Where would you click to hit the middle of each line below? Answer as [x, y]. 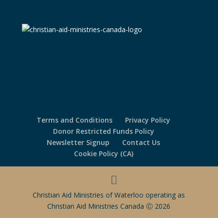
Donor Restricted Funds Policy [103, 131]
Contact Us [141, 143]
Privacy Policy [148, 120]
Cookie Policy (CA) [103, 154]
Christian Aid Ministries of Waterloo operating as [109, 195]
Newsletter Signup [78, 143]
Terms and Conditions [75, 120]
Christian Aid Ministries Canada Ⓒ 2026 [109, 206]
